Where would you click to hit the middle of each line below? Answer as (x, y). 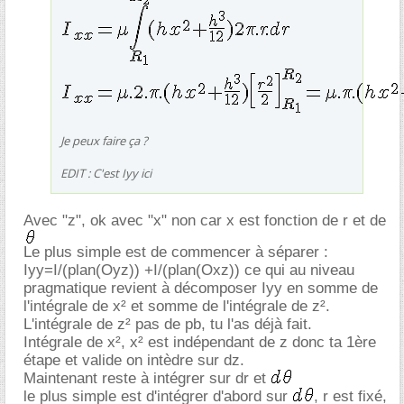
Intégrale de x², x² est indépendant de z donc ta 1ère (200, 342)
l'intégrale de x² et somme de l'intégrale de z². (177, 306)
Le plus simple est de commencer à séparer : (176, 252)
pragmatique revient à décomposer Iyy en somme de (201, 288)
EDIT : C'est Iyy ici (106, 173)
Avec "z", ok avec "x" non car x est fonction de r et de (205, 220)
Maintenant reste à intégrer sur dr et (147, 378)
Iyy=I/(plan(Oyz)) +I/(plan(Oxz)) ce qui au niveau (189, 270)
